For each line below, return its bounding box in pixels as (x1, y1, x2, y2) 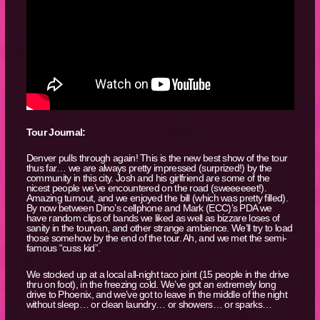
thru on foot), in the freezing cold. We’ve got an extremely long (26, 278, 276, 290)
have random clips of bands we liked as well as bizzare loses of (26, 212, 280, 224)
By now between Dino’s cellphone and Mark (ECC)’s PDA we (26, 202, 272, 214)
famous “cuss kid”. (26, 242, 101, 254)
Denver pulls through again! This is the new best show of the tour (26, 152, 288, 164)
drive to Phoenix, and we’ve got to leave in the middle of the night (26, 288, 287, 300)
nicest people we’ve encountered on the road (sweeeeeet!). (26, 182, 266, 194)
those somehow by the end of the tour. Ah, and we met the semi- (26, 232, 287, 244)
